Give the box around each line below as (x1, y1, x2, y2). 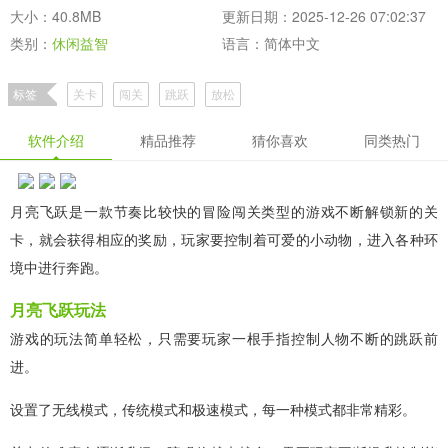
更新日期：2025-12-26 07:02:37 (221, 5, 426, 26)
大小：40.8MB (10, 5, 101, 26)
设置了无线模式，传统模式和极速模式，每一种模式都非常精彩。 (10, 398, 416, 419)
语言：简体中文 (221, 32, 320, 53)
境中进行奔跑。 (10, 256, 108, 277)
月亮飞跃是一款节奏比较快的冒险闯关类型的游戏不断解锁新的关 (10, 200, 438, 221)
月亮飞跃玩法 (10, 297, 106, 321)
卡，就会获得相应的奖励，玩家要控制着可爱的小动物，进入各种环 (10, 228, 438, 249)
